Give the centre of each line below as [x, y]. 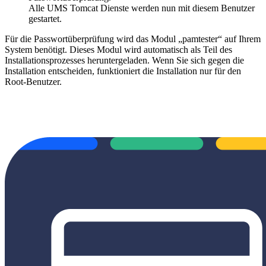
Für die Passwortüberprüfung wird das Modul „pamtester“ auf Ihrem [133, 39]
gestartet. [45, 19]
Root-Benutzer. [33, 82]
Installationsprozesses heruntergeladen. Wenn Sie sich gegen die [124, 61]
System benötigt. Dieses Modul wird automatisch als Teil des [118, 50]
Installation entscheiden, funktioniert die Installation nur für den [123, 71]
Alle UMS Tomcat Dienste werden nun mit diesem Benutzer [142, 8]
